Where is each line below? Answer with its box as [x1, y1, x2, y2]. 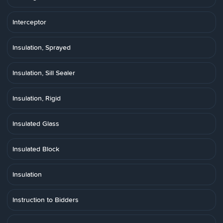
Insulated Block [12, 144, 59, 154]
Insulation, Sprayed [12, 42, 71, 52]
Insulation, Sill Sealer [12, 68, 75, 78]
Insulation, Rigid [12, 93, 61, 103]
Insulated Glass [12, 118, 59, 128]
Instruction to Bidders [12, 195, 79, 205]
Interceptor [12, 17, 46, 27]
